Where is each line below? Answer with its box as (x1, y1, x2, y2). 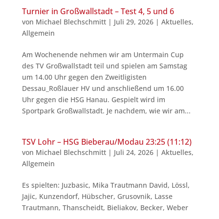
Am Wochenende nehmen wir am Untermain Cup (22, 49, 184, 59)
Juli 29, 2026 (113, 17, 153, 26)
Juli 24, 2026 (113, 147, 153, 157)
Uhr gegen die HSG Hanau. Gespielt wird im (22, 94, 165, 104)
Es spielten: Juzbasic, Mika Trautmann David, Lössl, (22, 180, 190, 190)
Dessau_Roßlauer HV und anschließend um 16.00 (22, 83, 184, 93)
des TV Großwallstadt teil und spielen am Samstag (22, 61, 187, 70)
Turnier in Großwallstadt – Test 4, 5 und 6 (22, 5, 174, 17)
